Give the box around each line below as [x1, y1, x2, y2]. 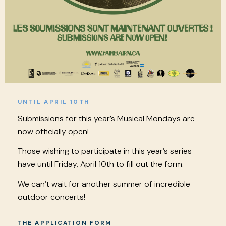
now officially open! [18, 126, 89, 137]
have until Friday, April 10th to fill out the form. [18, 158, 184, 169]
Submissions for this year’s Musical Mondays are [18, 112, 195, 124]
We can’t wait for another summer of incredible [18, 178, 190, 189]
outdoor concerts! [18, 191, 85, 202]
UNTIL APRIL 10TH [18, 97, 90, 106]
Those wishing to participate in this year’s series [18, 145, 192, 156]
